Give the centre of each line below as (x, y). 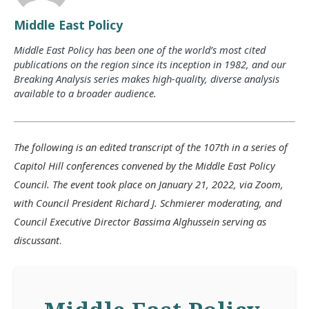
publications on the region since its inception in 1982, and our (150, 64)
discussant (37, 240)
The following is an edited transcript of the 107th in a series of (151, 147)
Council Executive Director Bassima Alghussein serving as (140, 222)
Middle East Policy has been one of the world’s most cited (140, 49)
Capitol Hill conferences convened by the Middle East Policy (144, 166)
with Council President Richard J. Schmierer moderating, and (148, 203)
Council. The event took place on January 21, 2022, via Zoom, (149, 185)
